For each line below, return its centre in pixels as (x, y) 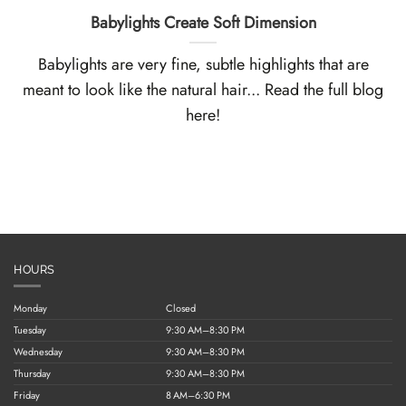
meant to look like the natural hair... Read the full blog (203, 89)
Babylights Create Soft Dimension (203, 22)
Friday (27, 395)
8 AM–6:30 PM (198, 395)
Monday (30, 308)
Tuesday (30, 330)
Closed (181, 308)
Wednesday (38, 352)
